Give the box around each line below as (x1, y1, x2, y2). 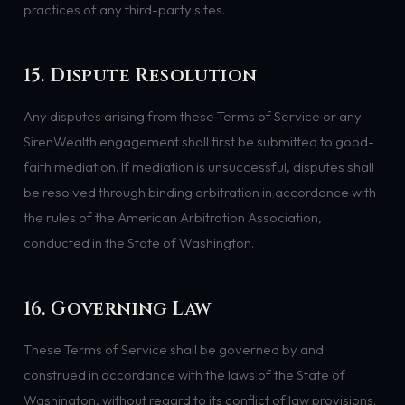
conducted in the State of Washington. (23, 233, 254, 251)
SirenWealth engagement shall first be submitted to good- (23, 132, 374, 150)
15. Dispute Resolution (23, 63, 258, 89)
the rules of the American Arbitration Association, (23, 208, 322, 226)
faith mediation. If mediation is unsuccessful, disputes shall (23, 157, 374, 175)
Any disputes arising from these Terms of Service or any (23, 107, 362, 125)
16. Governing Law (23, 297, 212, 323)
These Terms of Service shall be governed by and (23, 340, 324, 358)
